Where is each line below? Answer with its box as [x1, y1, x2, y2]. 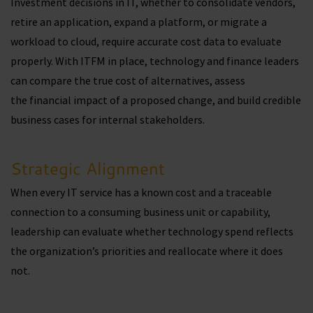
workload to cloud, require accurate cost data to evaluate [10, 34, 282, 49]
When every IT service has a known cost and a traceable [10, 185, 272, 200]
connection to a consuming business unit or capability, [10, 205, 270, 219]
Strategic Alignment [10, 156, 165, 181]
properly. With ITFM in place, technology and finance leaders [10, 54, 299, 68]
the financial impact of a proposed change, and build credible [10, 93, 301, 108]
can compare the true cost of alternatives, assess [10, 73, 245, 88]
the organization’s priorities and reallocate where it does [10, 244, 283, 259]
